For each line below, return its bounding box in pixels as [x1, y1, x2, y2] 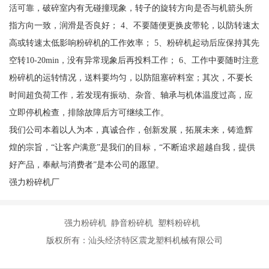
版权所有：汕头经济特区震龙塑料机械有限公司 [46, 235, 223, 246]
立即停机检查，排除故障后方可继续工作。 [8, 107, 169, 118]
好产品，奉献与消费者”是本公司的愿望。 [8, 160, 164, 170]
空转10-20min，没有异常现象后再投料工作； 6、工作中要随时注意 [8, 55, 259, 65]
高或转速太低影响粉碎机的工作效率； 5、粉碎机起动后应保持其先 [8, 38, 259, 48]
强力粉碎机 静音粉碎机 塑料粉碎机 [64, 218, 205, 228]
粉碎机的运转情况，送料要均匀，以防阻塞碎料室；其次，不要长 [8, 73, 253, 83]
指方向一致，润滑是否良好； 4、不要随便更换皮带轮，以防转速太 [8, 20, 259, 31]
